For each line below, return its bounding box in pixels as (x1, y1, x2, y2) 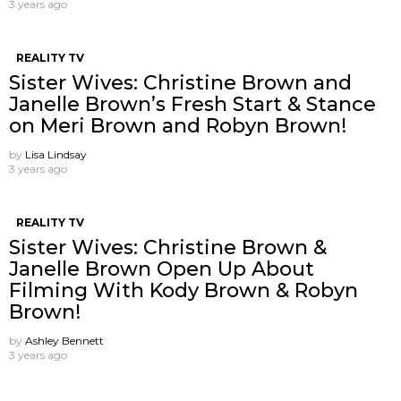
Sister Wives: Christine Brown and (9, 70, 352, 95)
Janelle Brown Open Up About (9, 256, 314, 281)
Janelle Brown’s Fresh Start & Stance (9, 91, 376, 116)
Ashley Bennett (25, 333, 104, 347)
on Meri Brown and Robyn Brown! (9, 113, 346, 138)
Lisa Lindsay (25, 147, 87, 161)
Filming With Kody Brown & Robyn (9, 277, 358, 303)
